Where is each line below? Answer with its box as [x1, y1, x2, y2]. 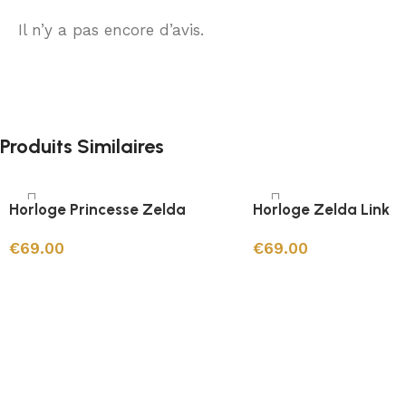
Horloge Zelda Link [252, 200, 390, 218]
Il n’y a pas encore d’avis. [18, 21, 204, 39]
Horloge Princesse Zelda [9, 200, 186, 218]
